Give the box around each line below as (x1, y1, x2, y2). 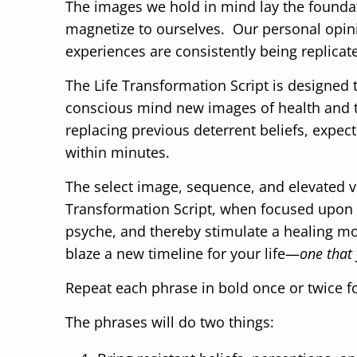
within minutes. (65, 142, 170, 162)
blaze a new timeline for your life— (65, 243, 300, 263)
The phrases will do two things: (65, 312, 274, 331)
